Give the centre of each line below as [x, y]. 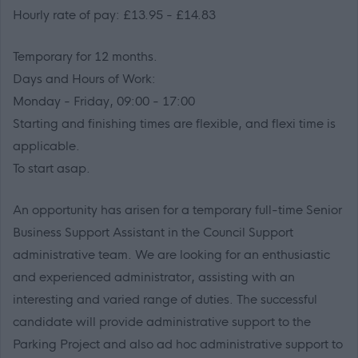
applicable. [46, 146]
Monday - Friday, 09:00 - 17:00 [104, 101]
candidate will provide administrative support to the [162, 322]
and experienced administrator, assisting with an [154, 277]
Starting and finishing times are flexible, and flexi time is [174, 124]
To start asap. [52, 169]
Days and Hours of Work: [84, 79]
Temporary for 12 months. [85, 57]
